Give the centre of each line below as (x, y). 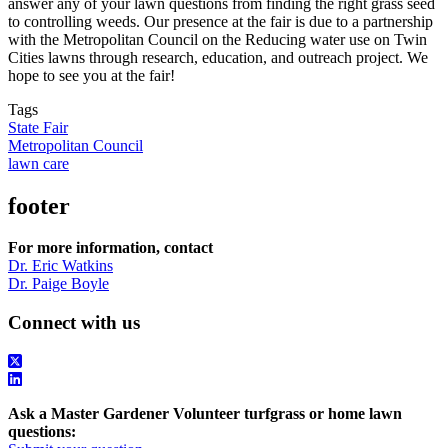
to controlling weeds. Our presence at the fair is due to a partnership (220, 21)
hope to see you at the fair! (91, 75)
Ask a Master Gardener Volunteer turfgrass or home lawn (205, 413)
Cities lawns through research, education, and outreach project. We (218, 57)
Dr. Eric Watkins (60, 266)
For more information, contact (110, 248)
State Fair (38, 127)
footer (39, 205)
